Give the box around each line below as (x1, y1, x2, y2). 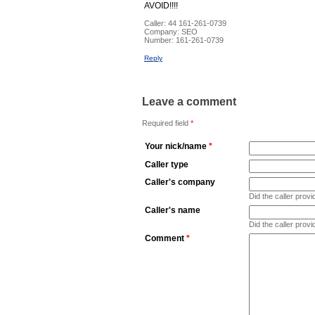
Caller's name (145, 205, 200, 215)
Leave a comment (142, 96, 236, 108)
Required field (142, 118, 191, 127)
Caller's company (145, 176, 215, 187)
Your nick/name (145, 141, 207, 151)
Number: (144, 36, 176, 45)
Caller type (145, 159, 188, 169)
